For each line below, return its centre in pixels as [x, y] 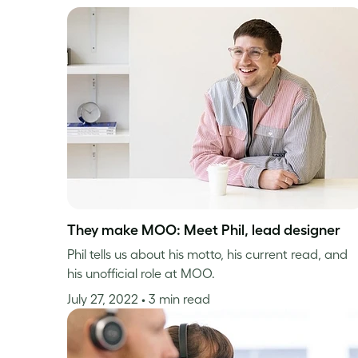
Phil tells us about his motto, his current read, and [207, 254]
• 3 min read [176, 298]
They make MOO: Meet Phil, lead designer [204, 230]
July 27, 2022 [104, 298]
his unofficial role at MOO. [141, 273]
